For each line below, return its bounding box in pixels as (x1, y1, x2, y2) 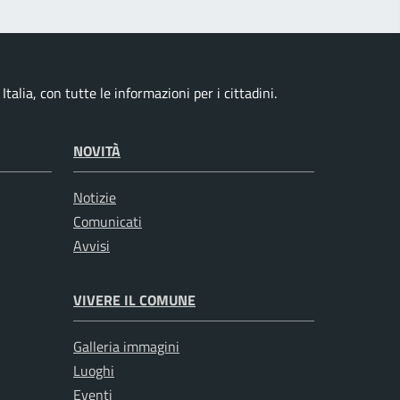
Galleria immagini (73, 336, 179, 358)
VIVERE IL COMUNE (73, 289, 196, 312)
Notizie (73, 187, 116, 209)
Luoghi (73, 360, 114, 382)
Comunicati (73, 211, 142, 233)
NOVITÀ (73, 140, 121, 162)
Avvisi (73, 235, 110, 257)
